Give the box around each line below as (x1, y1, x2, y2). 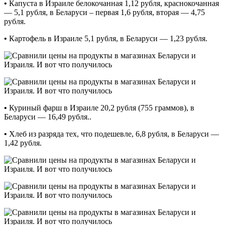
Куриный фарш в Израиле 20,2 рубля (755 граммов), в (7, 103, 194, 112)
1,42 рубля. (4, 138, 42, 147)
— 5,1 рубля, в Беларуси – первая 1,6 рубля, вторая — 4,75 (4, 8, 205, 17)
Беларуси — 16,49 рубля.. (4, 112, 91, 121)
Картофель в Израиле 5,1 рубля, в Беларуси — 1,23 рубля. (7, 34, 207, 43)
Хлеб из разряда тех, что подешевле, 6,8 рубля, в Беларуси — (7, 129, 219, 138)
